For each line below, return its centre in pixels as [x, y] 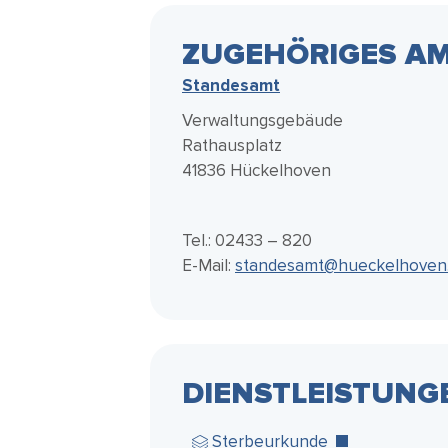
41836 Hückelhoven [256, 170]
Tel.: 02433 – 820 [247, 240]
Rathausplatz [232, 145]
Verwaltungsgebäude [262, 120]
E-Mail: [208, 265]
